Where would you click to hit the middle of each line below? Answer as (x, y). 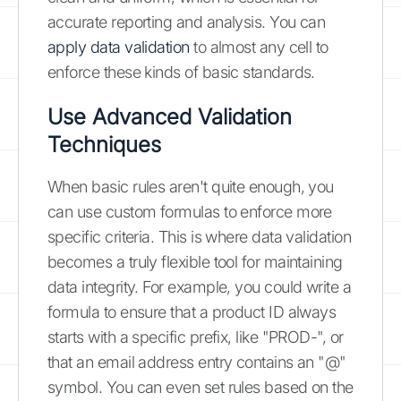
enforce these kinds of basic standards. (181, 72)
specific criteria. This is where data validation (200, 237)
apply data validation (119, 47)
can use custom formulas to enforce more (190, 212)
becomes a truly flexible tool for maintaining (195, 262)
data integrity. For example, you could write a (200, 287)
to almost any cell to (259, 47)
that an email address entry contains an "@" (197, 362)
